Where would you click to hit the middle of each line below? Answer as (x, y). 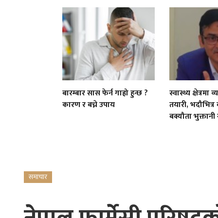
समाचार (38, 177)
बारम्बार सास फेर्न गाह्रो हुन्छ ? (105, 93)
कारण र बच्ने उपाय (89, 105)
